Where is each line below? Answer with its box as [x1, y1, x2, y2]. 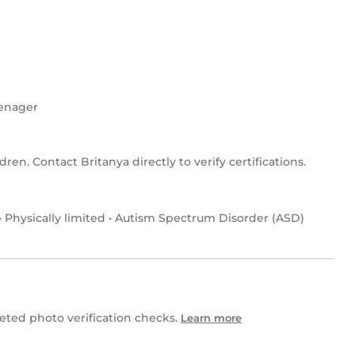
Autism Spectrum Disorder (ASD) [115, 211, 304, 226]
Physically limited [5, 211, 105, 226]
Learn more [181, 312, 242, 325]
